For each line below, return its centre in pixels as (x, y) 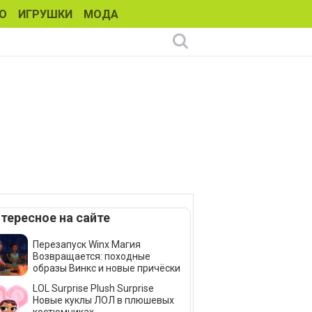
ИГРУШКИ (45, 14)
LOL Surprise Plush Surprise (93, 289)
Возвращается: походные (92, 256)
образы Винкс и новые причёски (107, 268)
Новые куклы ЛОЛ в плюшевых (103, 301)
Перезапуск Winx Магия (87, 244)
